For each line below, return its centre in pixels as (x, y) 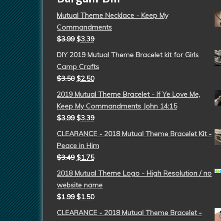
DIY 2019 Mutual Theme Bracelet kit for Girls (128, 55)
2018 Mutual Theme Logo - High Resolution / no (134, 173)
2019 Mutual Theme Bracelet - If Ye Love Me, (129, 94)
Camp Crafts (78, 66)
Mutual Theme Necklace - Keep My (112, 15)
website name (80, 185)
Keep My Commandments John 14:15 (117, 106)
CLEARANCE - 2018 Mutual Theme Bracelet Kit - (134, 133)
